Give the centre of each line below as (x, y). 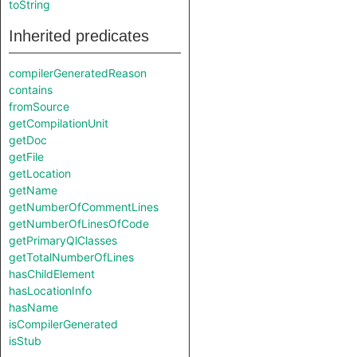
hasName (33, 307)
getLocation (40, 173)
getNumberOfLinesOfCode (79, 224)
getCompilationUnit (59, 123)
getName (33, 190)
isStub (25, 341)
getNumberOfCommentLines (84, 207)
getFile (26, 157)
